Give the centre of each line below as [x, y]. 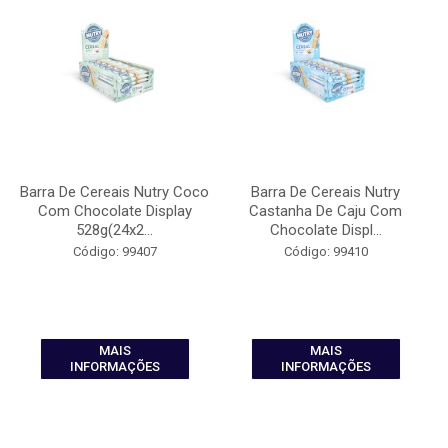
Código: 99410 [325, 251]
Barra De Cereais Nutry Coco [114, 192]
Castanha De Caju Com [325, 211]
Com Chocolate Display [114, 211]
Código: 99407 [114, 251]
